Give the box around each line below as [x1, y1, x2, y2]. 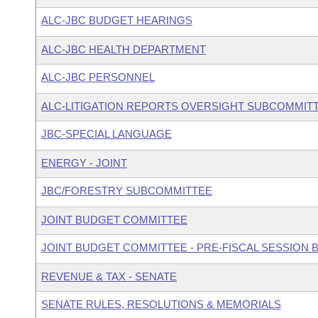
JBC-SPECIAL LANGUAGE [41, 128, 172, 140]
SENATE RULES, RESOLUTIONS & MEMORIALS [41, 298, 281, 310]
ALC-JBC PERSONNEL [41, 71, 155, 83]
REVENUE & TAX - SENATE [41, 270, 177, 283]
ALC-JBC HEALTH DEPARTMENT [41, 43, 206, 55]
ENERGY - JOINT [41, 157, 127, 169]
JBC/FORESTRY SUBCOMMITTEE [41, 185, 212, 197]
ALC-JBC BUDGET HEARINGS [41, 14, 192, 26]
